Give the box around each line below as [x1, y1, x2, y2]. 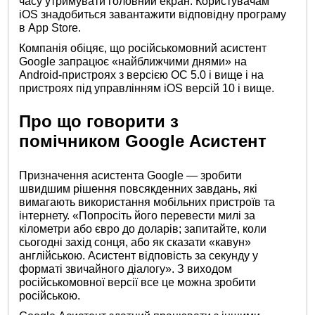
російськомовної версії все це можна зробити [19, 276, 257, 289]
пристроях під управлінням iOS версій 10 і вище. [19, 82, 275, 94]
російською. [19, 290, 81, 302]
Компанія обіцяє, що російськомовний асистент [19, 41, 267, 54]
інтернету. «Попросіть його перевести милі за [19, 210, 256, 222]
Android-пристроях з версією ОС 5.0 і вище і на [19, 68, 264, 81]
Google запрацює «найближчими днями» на [19, 55, 247, 67]
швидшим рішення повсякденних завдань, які [19, 183, 258, 195]
